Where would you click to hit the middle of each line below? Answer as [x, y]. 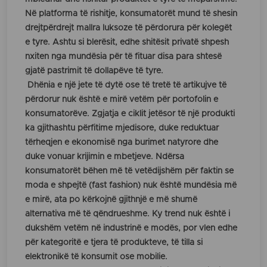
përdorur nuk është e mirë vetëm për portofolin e [122, 100]
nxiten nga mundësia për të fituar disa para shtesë [123, 57]
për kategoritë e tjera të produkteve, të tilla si [114, 243]
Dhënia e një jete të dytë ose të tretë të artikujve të [126, 86]
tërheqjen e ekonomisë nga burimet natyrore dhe [122, 143]
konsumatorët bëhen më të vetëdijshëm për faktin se [129, 171]
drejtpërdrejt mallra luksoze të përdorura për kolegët [128, 28]
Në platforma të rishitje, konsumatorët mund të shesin [131, 14]
